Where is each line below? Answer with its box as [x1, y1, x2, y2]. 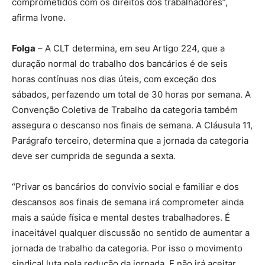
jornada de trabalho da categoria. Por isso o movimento [12, 243, 243, 254]
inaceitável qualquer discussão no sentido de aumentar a [12, 227, 250, 239]
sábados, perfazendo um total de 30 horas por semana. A [12, 89, 251, 101]
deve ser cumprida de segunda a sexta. [12, 150, 176, 162]
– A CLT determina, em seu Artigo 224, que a [35, 43, 225, 54]
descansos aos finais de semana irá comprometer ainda [12, 196, 244, 208]
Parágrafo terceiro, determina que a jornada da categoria [12, 135, 248, 147]
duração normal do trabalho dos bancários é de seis [12, 58, 228, 70]
